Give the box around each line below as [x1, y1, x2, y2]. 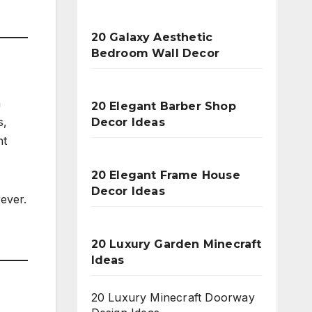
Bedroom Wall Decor [91, 47, 220, 60]
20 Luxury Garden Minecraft [91, 237, 262, 251]
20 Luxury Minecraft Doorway [91, 290, 255, 304]
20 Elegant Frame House [91, 169, 240, 182]
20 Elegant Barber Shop [91, 100, 236, 113]
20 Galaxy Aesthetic [91, 31, 213, 44]
